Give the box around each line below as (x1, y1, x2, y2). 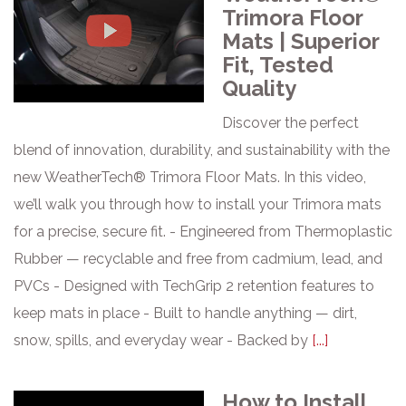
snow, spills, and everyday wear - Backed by (14, 332, 312, 349)
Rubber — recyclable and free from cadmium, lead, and (14, 250, 382, 267)
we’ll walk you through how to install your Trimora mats (14, 196, 382, 213)
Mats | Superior (222, 28, 379, 54)
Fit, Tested (222, 52, 333, 78)
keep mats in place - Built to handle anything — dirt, (14, 304, 357, 322)
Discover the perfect (222, 114, 359, 131)
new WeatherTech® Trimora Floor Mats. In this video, (14, 169, 366, 186)
